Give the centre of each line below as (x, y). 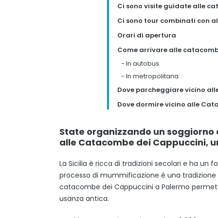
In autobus (142, 64)
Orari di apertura (146, 35)
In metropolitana (151, 76)
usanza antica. (84, 199)
